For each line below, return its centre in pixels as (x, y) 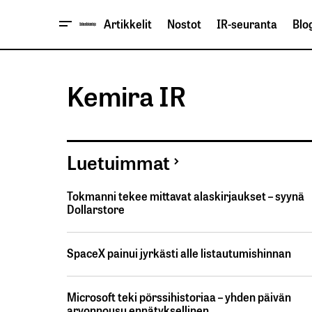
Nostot (184, 24)
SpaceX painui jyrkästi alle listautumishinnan (179, 253)
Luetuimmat (118, 161)
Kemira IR (126, 95)
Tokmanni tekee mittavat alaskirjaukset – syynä (186, 196)
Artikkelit (128, 24)
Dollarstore (96, 209)
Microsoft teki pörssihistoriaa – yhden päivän (179, 297)
